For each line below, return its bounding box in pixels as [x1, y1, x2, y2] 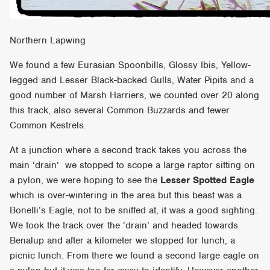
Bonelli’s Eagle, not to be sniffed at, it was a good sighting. [10, 204, 258, 216]
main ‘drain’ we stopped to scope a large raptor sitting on [10, 159, 256, 171]
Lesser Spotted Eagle [160, 174, 255, 186]
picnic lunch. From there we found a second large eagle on [10, 249, 260, 262]
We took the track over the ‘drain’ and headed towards [10, 219, 239, 231]
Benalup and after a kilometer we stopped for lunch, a [10, 234, 236, 246]
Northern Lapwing [10, 34, 86, 46]
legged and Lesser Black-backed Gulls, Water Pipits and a [10, 74, 254, 86]
